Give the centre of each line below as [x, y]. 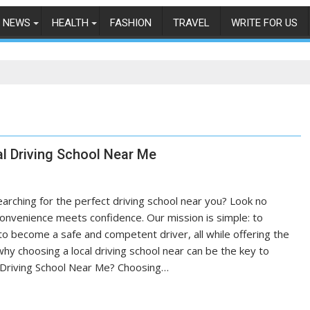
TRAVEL [191, 23]
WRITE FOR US [264, 23]
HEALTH [70, 23]
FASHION [131, 23]
